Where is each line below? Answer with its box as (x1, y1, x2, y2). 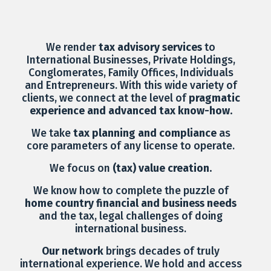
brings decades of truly (103, 245, 220, 258)
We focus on (50, 162, 110, 175)
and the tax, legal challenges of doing (39, 210, 223, 223)
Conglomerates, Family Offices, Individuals (28, 67, 233, 80)
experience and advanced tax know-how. (29, 105, 232, 118)
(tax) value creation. (110, 162, 212, 175)
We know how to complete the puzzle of (33, 184, 229, 198)
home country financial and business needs (25, 197, 237, 211)
